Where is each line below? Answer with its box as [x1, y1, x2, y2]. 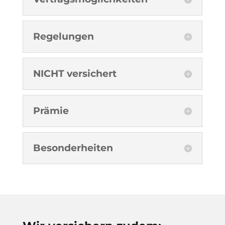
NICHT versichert [33, 67, 117, 79]
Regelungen [33, 30, 94, 42]
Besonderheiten [33, 142, 113, 154]
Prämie [33, 104, 69, 117]
